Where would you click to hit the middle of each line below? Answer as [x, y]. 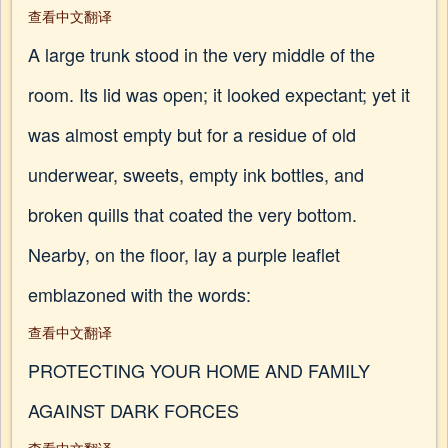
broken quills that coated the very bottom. [192, 214]
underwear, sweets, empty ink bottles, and [196, 174]
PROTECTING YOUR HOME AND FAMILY [199, 370]
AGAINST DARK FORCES [133, 410]
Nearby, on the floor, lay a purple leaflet [184, 254]
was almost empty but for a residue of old [192, 134]
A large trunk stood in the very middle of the [201, 54]
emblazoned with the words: [139, 294]
